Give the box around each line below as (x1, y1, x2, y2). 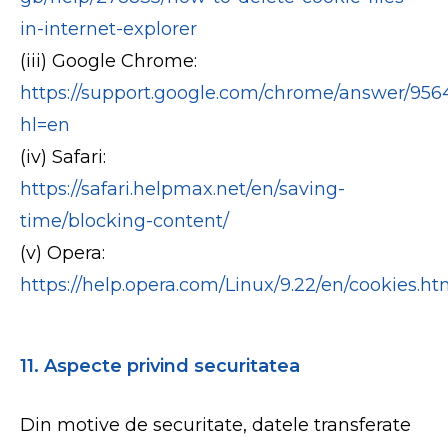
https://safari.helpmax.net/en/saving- (20, 178, 346, 200)
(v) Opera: (20, 242, 106, 264)
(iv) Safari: (20, 146, 107, 168)
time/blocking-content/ (20, 210, 230, 232)
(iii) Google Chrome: (20, 50, 198, 72)
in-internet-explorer (20, 18, 198, 40)
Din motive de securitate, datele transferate (20, 414, 412, 436)
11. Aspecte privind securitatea (20, 355, 301, 377)
